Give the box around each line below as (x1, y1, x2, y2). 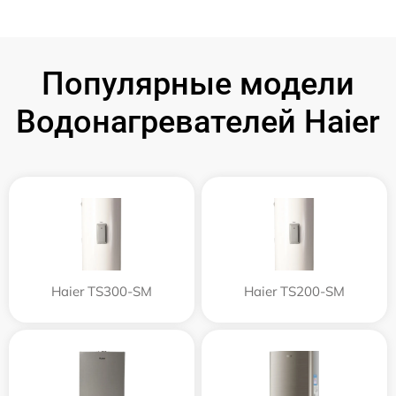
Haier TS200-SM (244, 282, 345, 300)
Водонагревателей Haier (16, 103, 380, 141)
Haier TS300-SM (51, 282, 152, 300)
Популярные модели (42, 65, 354, 103)
